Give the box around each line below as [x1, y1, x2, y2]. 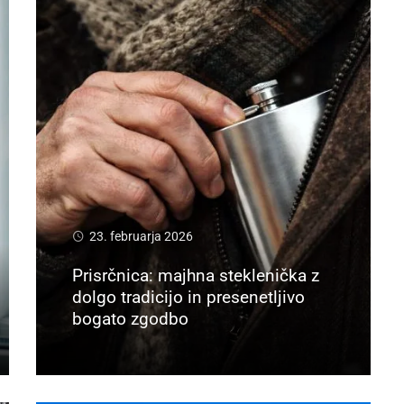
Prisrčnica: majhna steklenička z [72, 265, 320, 287]
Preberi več [72, 342, 142, 360]
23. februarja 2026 [89, 229, 194, 245]
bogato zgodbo [72, 308, 189, 330]
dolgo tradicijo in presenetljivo [72, 287, 306, 308]
